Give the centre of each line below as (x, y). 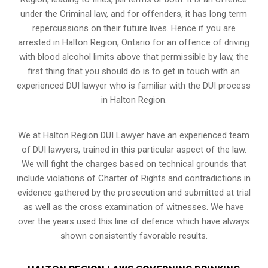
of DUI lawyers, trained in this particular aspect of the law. (134, 149)
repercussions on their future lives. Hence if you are (134, 28)
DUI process (227, 85)
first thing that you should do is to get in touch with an (134, 71)
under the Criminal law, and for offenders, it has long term (134, 13)
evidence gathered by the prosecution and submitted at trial (134, 192)
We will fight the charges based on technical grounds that (134, 164)
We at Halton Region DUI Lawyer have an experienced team (134, 135)
